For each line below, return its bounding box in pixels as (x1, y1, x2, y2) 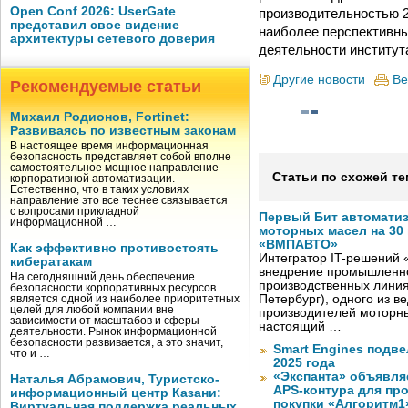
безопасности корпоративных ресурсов (10, 282, 216, 293)
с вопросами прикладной (10, 206, 139, 217)
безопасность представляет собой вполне (10, 151, 231, 162)
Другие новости (273, 72, 365, 87)
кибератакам (10, 255, 92, 269)
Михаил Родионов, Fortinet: (10, 110, 189, 124)
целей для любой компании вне (10, 304, 174, 315)
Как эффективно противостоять (10, 241, 219, 255)
